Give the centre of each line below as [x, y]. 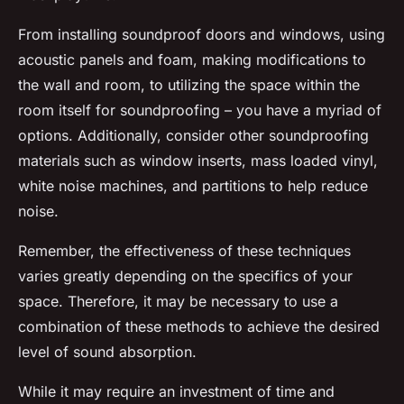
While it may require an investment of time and [176, 392]
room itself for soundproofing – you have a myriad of [200, 110]
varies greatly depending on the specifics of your [185, 276]
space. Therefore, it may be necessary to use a [178, 302]
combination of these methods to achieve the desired [199, 327]
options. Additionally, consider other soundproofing [193, 136]
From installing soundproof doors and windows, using [202, 35]
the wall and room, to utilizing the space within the [189, 85]
